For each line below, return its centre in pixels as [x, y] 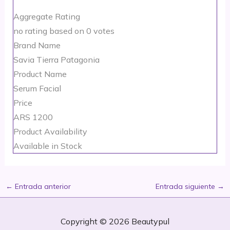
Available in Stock [47, 146]
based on [66, 31]
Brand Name [37, 45]
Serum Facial [37, 89]
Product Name [40, 74]
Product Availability [50, 132]
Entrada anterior [42, 187]
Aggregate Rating [46, 17]
